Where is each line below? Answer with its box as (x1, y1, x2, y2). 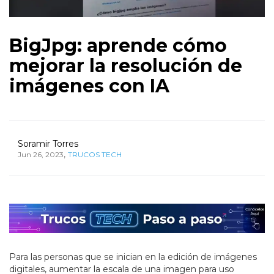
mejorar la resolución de (9, 54, 242, 78)
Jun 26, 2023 (18, 150, 64, 160)
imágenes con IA (9, 75, 169, 98)
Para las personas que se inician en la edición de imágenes (9, 251, 257, 263)
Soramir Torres (18, 138, 78, 150)
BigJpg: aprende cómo (9, 34, 227, 57)
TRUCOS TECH (68, 150, 122, 160)
